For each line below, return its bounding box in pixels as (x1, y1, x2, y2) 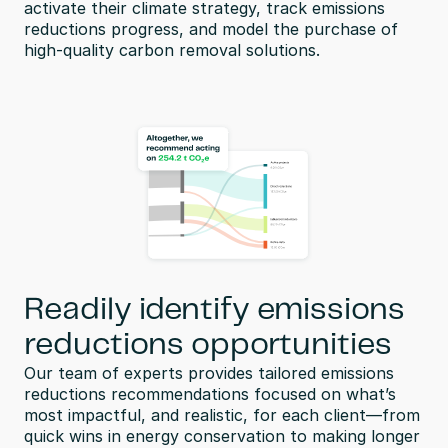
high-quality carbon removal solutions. (24, 40, 320, 60)
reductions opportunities (24, 330, 392, 360)
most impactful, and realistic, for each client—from (24, 405, 420, 425)
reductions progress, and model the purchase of (24, 19, 398, 39)
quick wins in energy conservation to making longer (24, 426, 420, 446)
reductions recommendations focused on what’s (24, 384, 396, 404)
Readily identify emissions (24, 295, 405, 325)
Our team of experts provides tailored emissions (24, 363, 394, 383)
